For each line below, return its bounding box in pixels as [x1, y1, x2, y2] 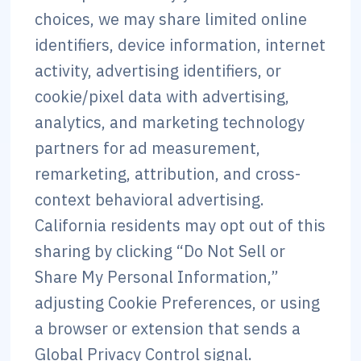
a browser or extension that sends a [35, 317, 301, 339]
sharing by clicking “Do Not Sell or [35, 240, 286, 262]
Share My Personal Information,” [35, 266, 280, 288]
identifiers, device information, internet [35, 34, 326, 56]
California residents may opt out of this [35, 214, 326, 236]
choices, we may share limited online [35, 8, 308, 30]
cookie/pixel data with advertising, [35, 85, 290, 107]
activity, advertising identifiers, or [35, 60, 282, 81]
